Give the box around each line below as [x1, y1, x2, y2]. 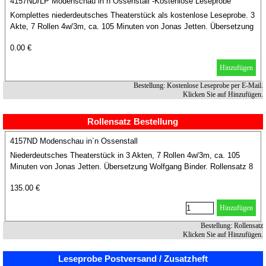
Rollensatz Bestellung [87, 117, 179, 126]
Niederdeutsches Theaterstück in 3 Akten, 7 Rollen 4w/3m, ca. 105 [10, 151, 240, 160]
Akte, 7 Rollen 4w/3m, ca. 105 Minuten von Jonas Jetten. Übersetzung [10, 22, 254, 31]
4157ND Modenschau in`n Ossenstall [10, 137, 138, 145]
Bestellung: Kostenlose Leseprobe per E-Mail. [133, 81, 263, 90]
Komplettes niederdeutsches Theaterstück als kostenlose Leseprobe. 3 [10, 11, 255, 20]
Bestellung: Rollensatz [200, 221, 263, 230]
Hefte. [10, 173, 31, 182]
